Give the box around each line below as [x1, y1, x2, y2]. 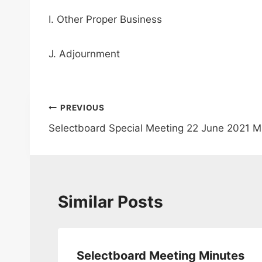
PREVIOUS [60, 103, 105, 113]
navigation [48, 126, 132, 146]
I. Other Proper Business [49, 13, 162, 26]
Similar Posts [58, 192, 163, 212]
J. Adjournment [49, 48, 120, 60]
